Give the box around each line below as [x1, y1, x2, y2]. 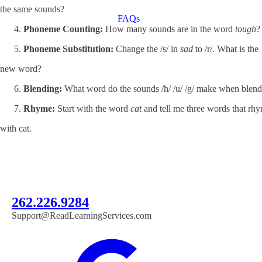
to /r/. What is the [193, 44, 258, 54]
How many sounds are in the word [103, 24, 235, 34]
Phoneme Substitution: [23, 44, 113, 54]
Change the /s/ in [113, 44, 180, 54]
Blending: [23, 84, 62, 94]
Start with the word [55, 104, 130, 113]
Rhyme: [23, 104, 55, 113]
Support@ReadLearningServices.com [12, 211, 151, 220]
